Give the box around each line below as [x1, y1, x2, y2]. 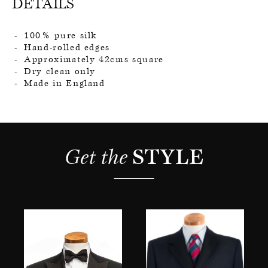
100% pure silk [24, 29, 98, 41]
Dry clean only [24, 65, 96, 77]
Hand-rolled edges [24, 41, 111, 53]
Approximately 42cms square [24, 53, 164, 65]
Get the [65, 142, 132, 170]
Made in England [24, 77, 105, 89]
